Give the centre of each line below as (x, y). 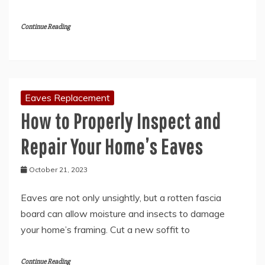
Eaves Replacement (67, 97)
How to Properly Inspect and (121, 121)
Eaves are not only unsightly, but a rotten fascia (121, 197)
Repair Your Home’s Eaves (112, 146)
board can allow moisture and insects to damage (123, 213)
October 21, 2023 (58, 169)
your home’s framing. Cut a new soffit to (105, 229)
